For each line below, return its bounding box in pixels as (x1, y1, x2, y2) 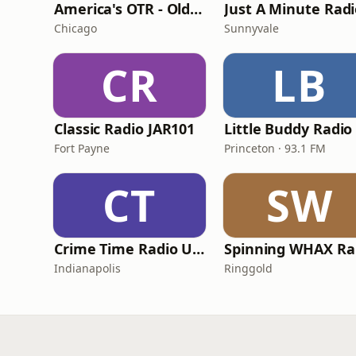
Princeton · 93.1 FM (224, 141, 326, 156)
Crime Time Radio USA (192, 239, 205, 258)
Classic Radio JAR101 (54, 119, 195, 138)
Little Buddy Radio (224, 119, 353, 138)
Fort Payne (54, 141, 110, 156)
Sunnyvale (224, 21, 279, 36)
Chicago (54, 21, 97, 36)
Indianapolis (54, 261, 121, 276)
